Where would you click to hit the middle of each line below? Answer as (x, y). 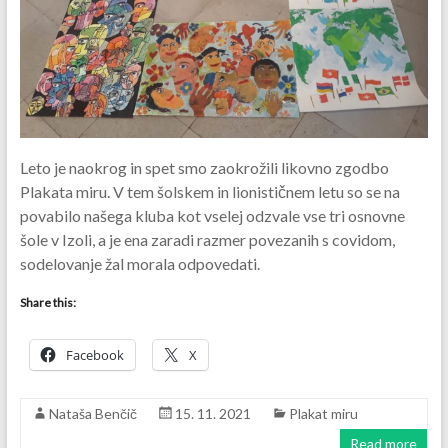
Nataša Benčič (92, 413)
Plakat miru (323, 413)
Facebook (94, 354)
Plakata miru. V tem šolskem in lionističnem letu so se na (209, 191)
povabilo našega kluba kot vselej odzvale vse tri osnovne (212, 215)
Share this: (47, 302)
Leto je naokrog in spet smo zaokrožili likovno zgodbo (204, 167)
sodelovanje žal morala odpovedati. (139, 263)
